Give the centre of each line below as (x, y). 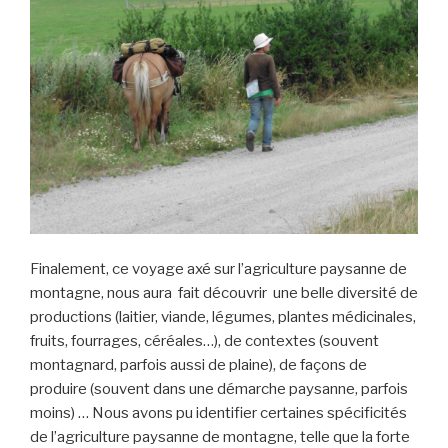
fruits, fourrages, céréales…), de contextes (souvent (204, 340)
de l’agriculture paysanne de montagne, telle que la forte (220, 436)
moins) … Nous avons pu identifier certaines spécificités (218, 412)
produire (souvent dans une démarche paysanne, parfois (219, 388)
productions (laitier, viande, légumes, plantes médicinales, (223, 316)
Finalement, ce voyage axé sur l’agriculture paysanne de (218, 268)
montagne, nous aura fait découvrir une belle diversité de (224, 292)
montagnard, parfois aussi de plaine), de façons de (198, 364)
